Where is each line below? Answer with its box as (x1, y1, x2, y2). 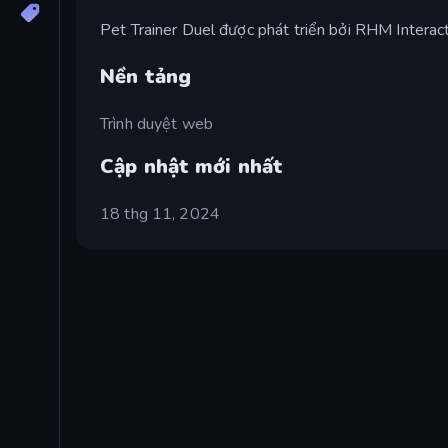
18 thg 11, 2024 (100, 202, 220, 225)
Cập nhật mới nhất (100, 152, 284, 180)
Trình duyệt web (100, 112, 213, 135)
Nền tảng (100, 62, 192, 90)
